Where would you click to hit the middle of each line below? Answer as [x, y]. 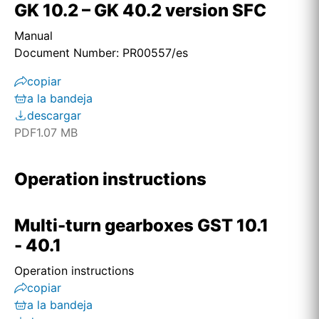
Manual [33, 36]
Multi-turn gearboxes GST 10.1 [141, 225]
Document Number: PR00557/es [101, 53]
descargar [54, 115]
